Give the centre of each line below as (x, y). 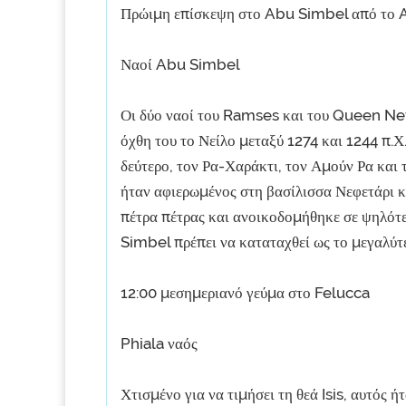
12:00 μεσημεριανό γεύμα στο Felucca (245, 293)
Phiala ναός (159, 343)
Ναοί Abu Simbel (180, 64)
